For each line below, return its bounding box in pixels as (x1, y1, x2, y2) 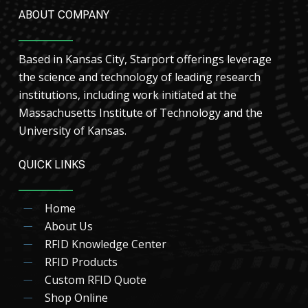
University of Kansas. (18, 122, 126, 138)
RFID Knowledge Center (44, 236, 166, 252)
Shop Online (44, 290, 108, 306)
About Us (44, 219, 93, 234)
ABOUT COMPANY (18, 8, 109, 22)
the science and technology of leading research (18, 69, 261, 85)
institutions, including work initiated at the (18, 87, 236, 102)
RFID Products (44, 254, 118, 270)
